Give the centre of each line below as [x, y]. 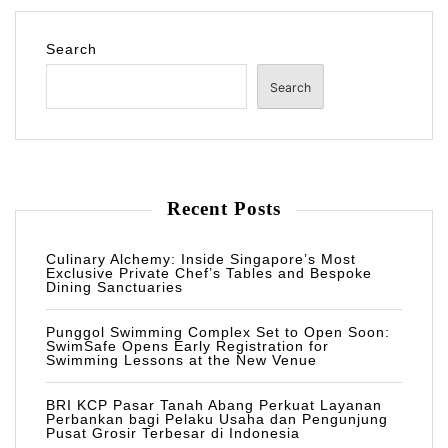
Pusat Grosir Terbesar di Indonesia [173, 433]
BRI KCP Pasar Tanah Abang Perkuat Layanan [214, 405]
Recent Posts [224, 209]
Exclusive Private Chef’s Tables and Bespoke [209, 273]
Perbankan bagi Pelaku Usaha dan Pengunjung [217, 419]
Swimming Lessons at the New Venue [181, 360]
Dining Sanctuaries [114, 287]
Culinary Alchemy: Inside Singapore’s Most [201, 259]
